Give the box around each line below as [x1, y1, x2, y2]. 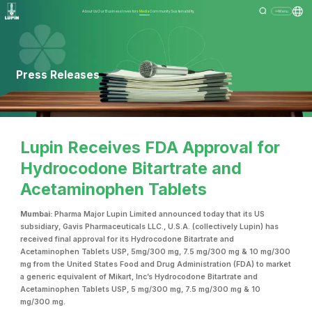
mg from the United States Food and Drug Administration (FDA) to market [20, 259, 292, 269]
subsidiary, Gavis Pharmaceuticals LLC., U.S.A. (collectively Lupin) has [20, 221, 279, 231]
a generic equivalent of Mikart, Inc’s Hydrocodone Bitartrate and [20, 272, 258, 281]
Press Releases [16, 68, 100, 81]
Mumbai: [20, 209, 53, 219]
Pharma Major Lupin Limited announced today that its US [52, 209, 265, 219]
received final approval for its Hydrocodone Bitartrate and [20, 234, 235, 244]
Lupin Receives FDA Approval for [20, 137, 281, 158]
